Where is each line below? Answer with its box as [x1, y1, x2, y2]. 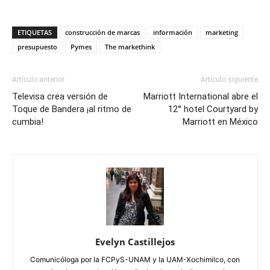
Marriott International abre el [143, 91, 258, 102]
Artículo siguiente [201, 75, 258, 84]
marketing [206, 28, 238, 37]
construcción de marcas [65, 28, 140, 37]
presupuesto [17, 42, 57, 51]
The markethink [105, 42, 155, 51]
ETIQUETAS [17, 28, 52, 37]
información [153, 28, 192, 37]
